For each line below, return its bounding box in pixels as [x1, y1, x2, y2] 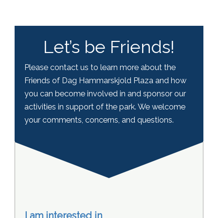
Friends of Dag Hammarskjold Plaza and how [24, 76, 186, 86]
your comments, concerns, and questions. [24, 115, 174, 125]
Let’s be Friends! [43, 36, 175, 57]
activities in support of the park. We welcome [24, 102, 185, 112]
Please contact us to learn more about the [24, 63, 176, 73]
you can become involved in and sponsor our [24, 89, 186, 99]
